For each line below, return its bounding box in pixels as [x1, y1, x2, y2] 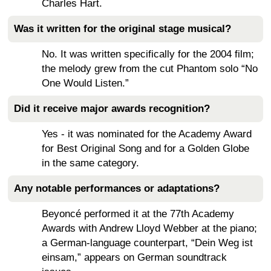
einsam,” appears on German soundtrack [42, 251, 227, 263]
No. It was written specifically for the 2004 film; [42, 48, 254, 60]
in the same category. [42, 157, 139, 169]
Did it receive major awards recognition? [14, 102, 210, 114]
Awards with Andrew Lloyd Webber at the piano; [42, 222, 257, 234]
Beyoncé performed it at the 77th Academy [42, 207, 234, 220]
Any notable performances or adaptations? [14, 182, 220, 194]
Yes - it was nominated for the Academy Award [42, 128, 252, 140]
